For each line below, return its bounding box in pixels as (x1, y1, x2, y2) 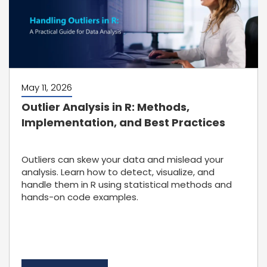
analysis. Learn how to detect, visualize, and (21, 166, 215, 178)
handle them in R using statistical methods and (21, 178, 232, 191)
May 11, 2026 (21, 81, 72, 94)
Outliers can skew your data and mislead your (21, 153, 223, 166)
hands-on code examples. (21, 191, 138, 203)
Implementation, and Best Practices (21, 115, 225, 130)
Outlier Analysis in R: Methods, (21, 100, 190, 114)
